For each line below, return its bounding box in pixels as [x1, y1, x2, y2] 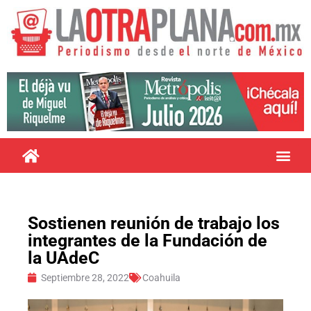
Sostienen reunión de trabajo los [28, 212, 280, 233]
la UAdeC [28, 247, 99, 268]
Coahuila [142, 271, 180, 283]
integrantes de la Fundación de [28, 230, 267, 251]
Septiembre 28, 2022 [41, 271, 129, 283]
